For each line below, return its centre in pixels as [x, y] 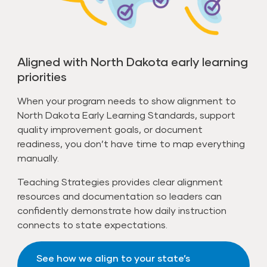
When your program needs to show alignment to [127, 100]
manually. [38, 157]
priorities [42, 76]
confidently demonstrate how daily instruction [122, 210]
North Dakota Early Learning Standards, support [127, 114]
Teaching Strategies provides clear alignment [120, 181]
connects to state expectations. [93, 224]
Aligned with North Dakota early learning [133, 61]
